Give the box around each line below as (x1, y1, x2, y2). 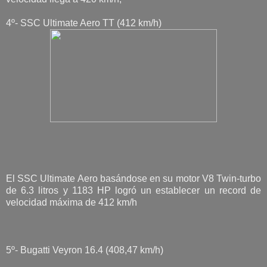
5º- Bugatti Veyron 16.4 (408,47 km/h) (6, 244, 163, 255)
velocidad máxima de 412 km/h (6, 197, 137, 207)
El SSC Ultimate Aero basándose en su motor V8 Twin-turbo (6, 173, 261, 184)
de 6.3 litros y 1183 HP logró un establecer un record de (6, 185, 261, 195)
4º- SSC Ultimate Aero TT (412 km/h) (6, 17, 162, 28)
